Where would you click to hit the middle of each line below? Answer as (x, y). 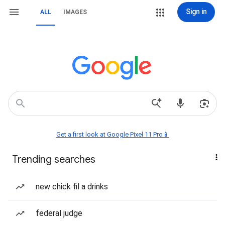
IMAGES (75, 12)
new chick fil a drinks (72, 187)
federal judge (59, 213)
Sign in (196, 12)
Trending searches (54, 159)
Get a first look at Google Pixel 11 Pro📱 (113, 134)
